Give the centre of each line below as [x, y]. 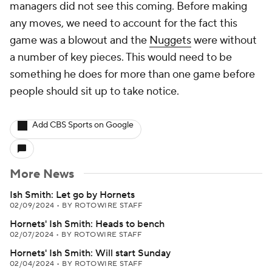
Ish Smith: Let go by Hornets [72, 195]
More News [42, 174]
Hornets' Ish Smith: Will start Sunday [90, 253]
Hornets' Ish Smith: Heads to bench [87, 224]
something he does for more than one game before [132, 74]
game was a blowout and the [80, 40]
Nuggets [170, 40]
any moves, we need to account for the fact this [124, 23]
